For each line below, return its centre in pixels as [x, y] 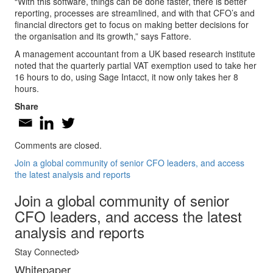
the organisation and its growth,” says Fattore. [103, 36]
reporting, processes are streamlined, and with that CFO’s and [135, 12]
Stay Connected [45, 251]
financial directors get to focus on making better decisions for [132, 24]
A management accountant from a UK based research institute [135, 53]
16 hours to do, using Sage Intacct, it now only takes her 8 [126, 76]
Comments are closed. [58, 145]
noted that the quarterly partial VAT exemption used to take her [136, 65]
